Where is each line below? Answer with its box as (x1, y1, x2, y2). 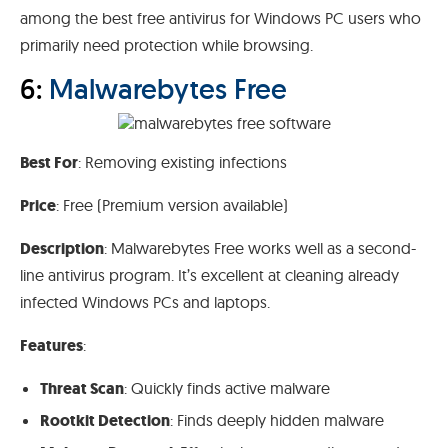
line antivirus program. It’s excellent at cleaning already (20, 264, 399, 285)
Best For (20, 151, 78, 173)
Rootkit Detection (40, 409, 170, 431)
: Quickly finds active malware (124, 377, 330, 398)
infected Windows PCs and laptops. (20, 291, 270, 312)
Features (20, 334, 83, 356)
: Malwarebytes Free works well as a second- (104, 237, 416, 258)
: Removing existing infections (78, 151, 287, 172)
